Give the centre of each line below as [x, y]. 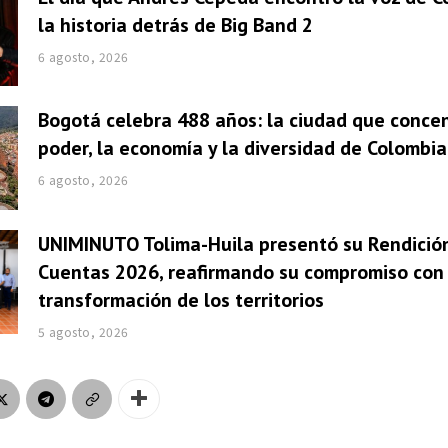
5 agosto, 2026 [83, 332]
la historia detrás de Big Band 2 [175, 24]
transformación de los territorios [180, 300]
